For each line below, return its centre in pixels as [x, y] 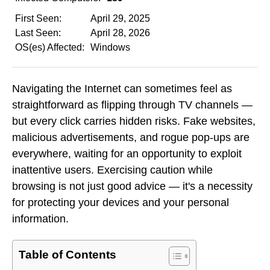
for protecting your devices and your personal [121, 202]
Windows [110, 47]
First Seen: [38, 18]
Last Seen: [38, 33]
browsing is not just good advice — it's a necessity [132, 186]
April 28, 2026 [120, 33]
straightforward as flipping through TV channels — [132, 105]
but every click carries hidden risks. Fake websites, [134, 121]
